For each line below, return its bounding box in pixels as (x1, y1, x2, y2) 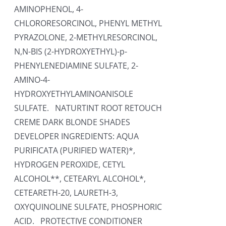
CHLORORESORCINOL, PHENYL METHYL (14, 18, 162, 29)
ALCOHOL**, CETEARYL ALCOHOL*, (14, 173, 146, 184)
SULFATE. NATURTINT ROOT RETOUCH (14, 102, 162, 114)
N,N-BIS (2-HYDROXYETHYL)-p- (14, 46, 128, 57)
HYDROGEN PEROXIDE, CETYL (14, 159, 126, 170)
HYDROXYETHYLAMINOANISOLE (14, 88, 134, 99)
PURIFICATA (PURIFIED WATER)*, (14, 145, 136, 156)
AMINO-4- (14, 74, 50, 85)
